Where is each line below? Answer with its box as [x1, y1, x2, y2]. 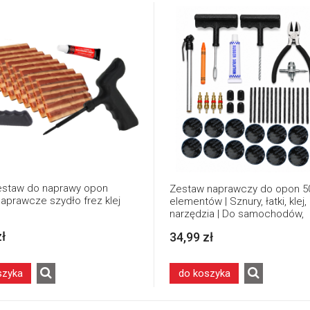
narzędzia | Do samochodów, [170, 207, 304, 220]
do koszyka [178, 266, 230, 280]
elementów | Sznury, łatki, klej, [170, 194, 307, 208]
